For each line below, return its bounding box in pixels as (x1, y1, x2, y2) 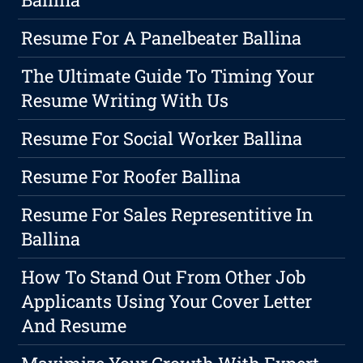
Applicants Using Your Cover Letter (21, 289, 313, 314)
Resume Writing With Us (21, 88, 229, 113)
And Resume (21, 314, 127, 338)
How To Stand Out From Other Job (21, 265, 306, 289)
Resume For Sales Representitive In (21, 203, 314, 227)
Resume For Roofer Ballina (21, 164, 241, 189)
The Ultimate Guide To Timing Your (21, 64, 315, 88)
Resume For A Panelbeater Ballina (21, 26, 302, 50)
